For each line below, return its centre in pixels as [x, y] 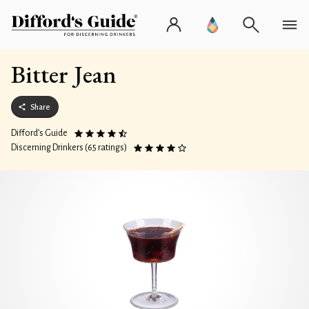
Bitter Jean [64, 74]
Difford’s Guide [39, 133]
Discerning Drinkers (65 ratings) [69, 148]
